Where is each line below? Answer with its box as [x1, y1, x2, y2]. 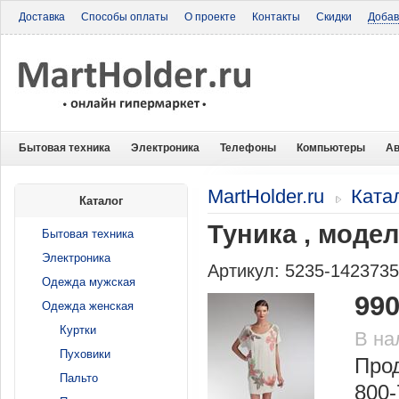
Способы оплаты [81, 11, 168, 23]
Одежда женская [42, 299, 134, 313]
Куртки [60, 323, 96, 337]
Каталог [79, 194, 123, 208]
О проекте [184, 11, 236, 23]
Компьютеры [297, 142, 365, 154]
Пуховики [60, 347, 110, 361]
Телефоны [220, 142, 276, 154]
